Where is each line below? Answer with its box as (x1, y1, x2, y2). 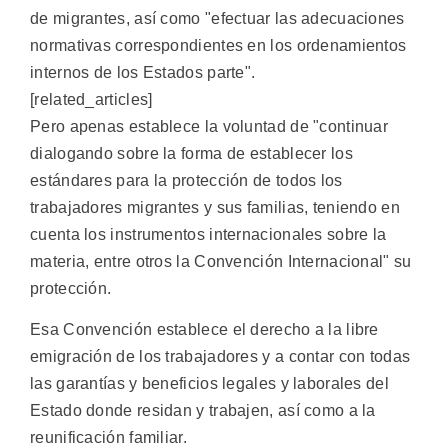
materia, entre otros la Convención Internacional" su (30, 252, 412, 270)
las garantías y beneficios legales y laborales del (30, 374, 389, 392)
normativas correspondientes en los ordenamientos (30, 36, 407, 54)
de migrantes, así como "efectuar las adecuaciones (30, 9, 405, 27)
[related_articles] (30, 90, 153, 108)
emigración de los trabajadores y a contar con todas (30, 347, 411, 365)
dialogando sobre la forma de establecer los (30, 144, 353, 162)
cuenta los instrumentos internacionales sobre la (30, 225, 387, 243)
